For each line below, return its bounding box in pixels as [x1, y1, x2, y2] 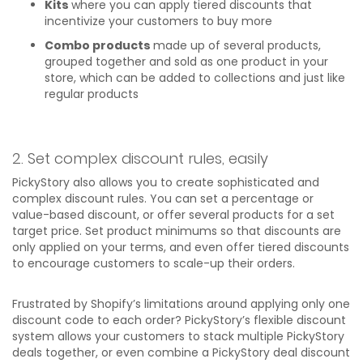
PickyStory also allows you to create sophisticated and [12, 173, 319, 190]
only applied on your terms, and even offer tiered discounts [12, 238, 349, 255]
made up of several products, [153, 36, 321, 53]
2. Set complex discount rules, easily [12, 147, 268, 169]
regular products [45, 85, 139, 102]
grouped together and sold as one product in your [45, 53, 328, 70]
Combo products [45, 36, 153, 53]
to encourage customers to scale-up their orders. [12, 254, 295, 271]
